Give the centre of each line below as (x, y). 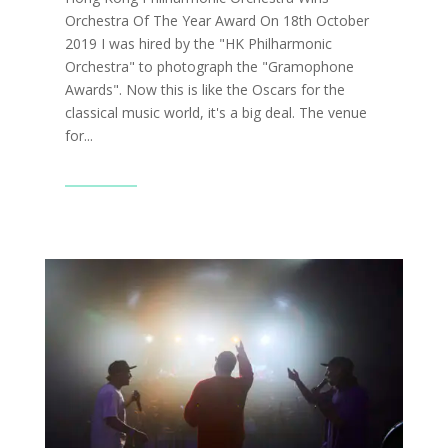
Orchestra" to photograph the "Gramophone (209, 67)
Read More (100, 174)
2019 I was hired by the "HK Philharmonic (198, 44)
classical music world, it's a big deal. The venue (215, 113)
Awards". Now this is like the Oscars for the (204, 90)
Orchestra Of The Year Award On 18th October (216, 21)
